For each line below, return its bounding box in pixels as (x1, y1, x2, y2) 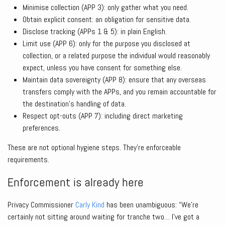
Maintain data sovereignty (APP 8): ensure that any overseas (23, 74, 206, 85)
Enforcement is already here (8, 174, 144, 190)
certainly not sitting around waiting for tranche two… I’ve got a (8, 211, 199, 222)
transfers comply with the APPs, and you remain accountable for (23, 86, 216, 97)
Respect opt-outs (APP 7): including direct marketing (23, 110, 183, 122)
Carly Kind (75, 199, 104, 210)
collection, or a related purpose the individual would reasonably (23, 50, 210, 61)
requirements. (8, 154, 49, 165)
